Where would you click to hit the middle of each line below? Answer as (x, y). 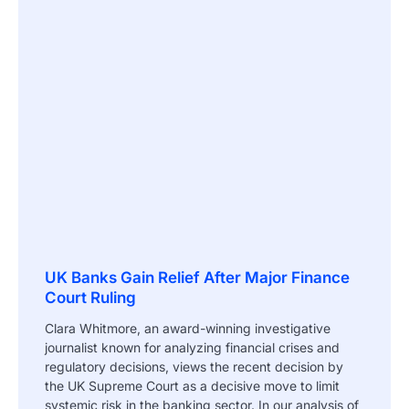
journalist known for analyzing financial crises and (192, 348)
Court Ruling (90, 298)
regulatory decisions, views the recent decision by (194, 367)
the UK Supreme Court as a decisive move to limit (192, 386)
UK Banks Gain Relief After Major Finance (197, 278)
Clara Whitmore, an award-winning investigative (188, 329)
